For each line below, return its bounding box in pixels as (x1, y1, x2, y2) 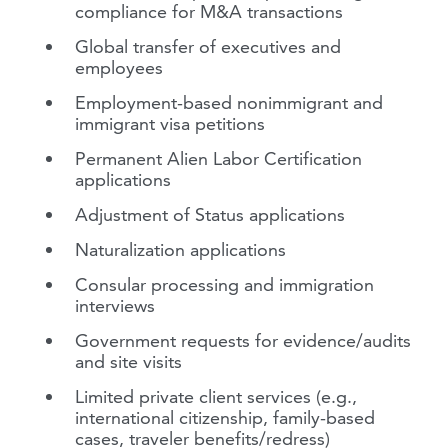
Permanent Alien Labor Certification (75, 147, 362, 170)
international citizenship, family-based (75, 406, 375, 429)
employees (75, 56, 163, 79)
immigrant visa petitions (75, 112, 265, 135)
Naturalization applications (75, 238, 286, 261)
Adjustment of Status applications (75, 203, 345, 226)
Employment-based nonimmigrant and (75, 91, 383, 114)
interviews (75, 294, 155, 317)
